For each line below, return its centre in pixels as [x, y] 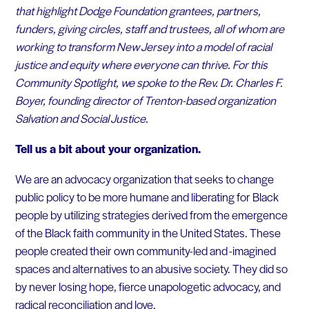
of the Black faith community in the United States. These [148, 232]
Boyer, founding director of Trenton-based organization [145, 100]
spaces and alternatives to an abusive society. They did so [151, 268]
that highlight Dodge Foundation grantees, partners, [138, 11]
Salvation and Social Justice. [81, 118]
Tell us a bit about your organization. [108, 149]
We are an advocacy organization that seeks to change [144, 178]
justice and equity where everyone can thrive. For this [141, 64]
